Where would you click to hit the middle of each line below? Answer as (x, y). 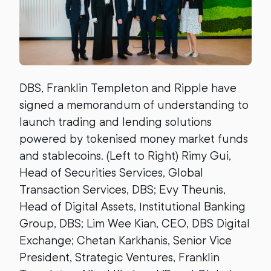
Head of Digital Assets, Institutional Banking (132, 206)
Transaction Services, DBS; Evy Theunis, (122, 189)
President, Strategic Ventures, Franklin (119, 257)
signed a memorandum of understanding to (134, 105)
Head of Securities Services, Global (111, 172)
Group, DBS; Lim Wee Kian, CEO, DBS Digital (135, 223)
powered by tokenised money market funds (134, 139)
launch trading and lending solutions (116, 122)
